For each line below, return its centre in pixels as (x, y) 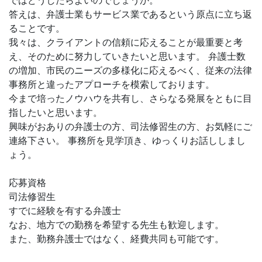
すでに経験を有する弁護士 (65, 211)
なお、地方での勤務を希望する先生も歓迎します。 (116, 225)
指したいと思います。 (56, 112)
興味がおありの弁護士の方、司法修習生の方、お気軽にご (130, 126)
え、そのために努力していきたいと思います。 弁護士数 (127, 56)
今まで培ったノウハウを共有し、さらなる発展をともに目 (130, 98)
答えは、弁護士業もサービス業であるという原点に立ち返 (130, 14)
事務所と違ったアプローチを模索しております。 (112, 84)
